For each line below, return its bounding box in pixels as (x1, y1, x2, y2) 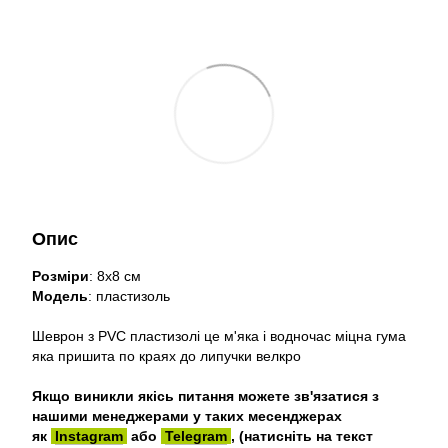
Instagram (55, 428, 123, 444)
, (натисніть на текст (231, 428, 373, 444)
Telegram (165, 428, 227, 444)
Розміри (32, 268, 89, 284)
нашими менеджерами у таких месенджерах (32, 408, 342, 424)
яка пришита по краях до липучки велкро (32, 348, 301, 364)
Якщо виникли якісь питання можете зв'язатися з (32, 388, 379, 404)
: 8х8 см (89, 268, 141, 284)
